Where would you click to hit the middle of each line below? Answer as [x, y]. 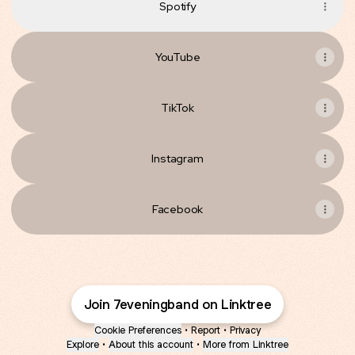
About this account [151, 344]
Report [206, 330]
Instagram [177, 158]
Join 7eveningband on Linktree [177, 304]
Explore [83, 344]
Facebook [177, 209]
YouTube [177, 57]
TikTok [177, 108]
